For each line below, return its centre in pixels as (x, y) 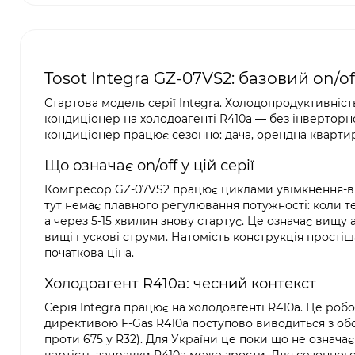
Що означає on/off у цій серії (149, 166)
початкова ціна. (89, 253)
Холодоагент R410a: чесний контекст (180, 284)
